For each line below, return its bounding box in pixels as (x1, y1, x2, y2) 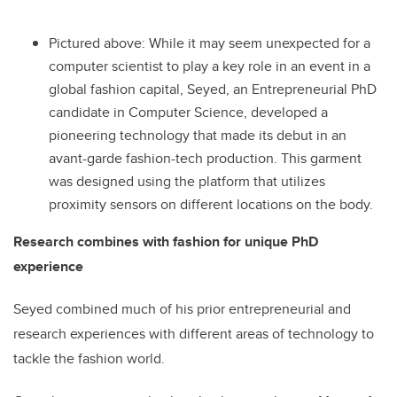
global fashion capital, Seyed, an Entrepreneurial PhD (49, 79, 377, 100)
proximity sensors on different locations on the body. (49, 194, 373, 215)
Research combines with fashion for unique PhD (13, 231, 318, 253)
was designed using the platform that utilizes (49, 171, 325, 192)
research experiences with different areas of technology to (13, 323, 374, 345)
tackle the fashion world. (13, 348, 165, 370)
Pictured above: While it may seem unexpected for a (49, 33, 370, 54)
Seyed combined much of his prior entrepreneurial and (13, 299, 351, 320)
